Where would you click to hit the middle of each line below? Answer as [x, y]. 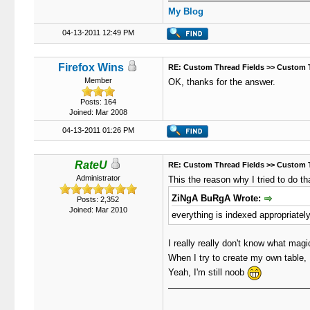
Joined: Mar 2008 [98, 112]
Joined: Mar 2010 [98, 210]
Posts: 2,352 [98, 199]
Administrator [98, 178]
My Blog [185, 11]
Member [98, 80]
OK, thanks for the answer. [221, 82]
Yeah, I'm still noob [207, 272]
